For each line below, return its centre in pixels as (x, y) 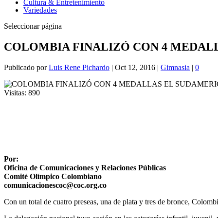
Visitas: (15, 92)
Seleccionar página (33, 26)
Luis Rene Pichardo (79, 67)
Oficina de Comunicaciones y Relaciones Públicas (85, 167)
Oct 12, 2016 (135, 67)
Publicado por (26, 67)
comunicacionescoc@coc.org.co (55, 185)
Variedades (40, 10)
